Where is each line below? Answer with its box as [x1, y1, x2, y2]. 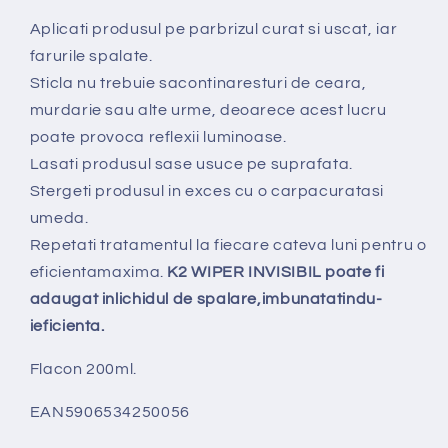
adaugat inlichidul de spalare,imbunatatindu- [29, 291, 383, 308]
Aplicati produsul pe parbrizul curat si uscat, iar [29, 21, 398, 38]
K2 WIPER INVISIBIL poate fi [167, 264, 385, 281]
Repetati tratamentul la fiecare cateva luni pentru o [29, 237, 427, 254]
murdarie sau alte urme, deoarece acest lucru [29, 102, 387, 119]
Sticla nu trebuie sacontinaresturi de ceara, [29, 75, 367, 92]
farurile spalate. [29, 48, 153, 65]
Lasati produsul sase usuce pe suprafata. [29, 156, 353, 173]
